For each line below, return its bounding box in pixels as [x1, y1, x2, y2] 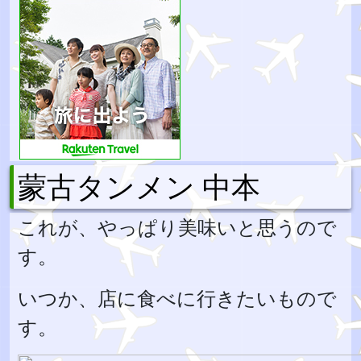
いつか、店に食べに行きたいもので [18, 284, 337, 311]
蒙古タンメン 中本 [18, 167, 260, 206]
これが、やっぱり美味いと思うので [18, 214, 337, 240]
